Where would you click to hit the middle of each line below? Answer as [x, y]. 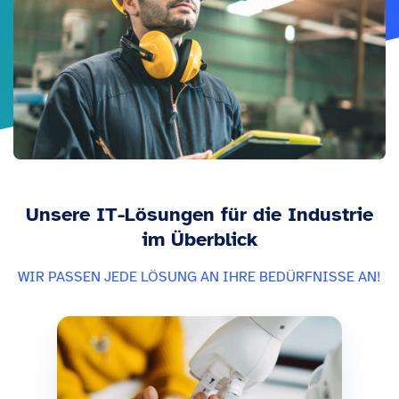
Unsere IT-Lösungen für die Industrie [199, 215]
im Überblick [199, 240]
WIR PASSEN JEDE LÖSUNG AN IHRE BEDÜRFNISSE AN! [199, 277]
